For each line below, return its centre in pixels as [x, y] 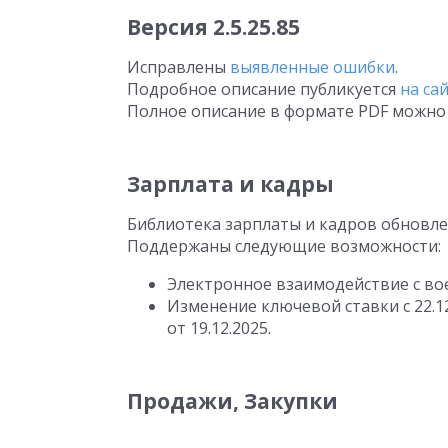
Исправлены [178, 67]
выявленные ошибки [312, 67]
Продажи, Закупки [232, 401]
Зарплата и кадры [230, 184]
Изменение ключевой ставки [285, 306]
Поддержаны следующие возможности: [284, 246]
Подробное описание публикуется [263, 89]
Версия [170, 27]
